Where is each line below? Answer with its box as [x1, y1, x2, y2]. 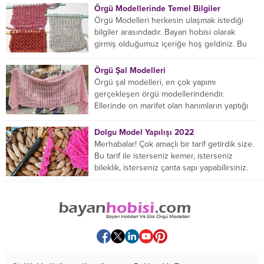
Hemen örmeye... [94, 174, 156, 185]
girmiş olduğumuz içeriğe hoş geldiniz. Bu [94, 39, 247, 49]
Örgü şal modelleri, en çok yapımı [94, 77, 216, 88]
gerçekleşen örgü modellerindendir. [94, 89, 225, 100]
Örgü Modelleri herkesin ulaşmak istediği [94, 15, 243, 26]
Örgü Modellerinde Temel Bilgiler [94, 4, 220, 14]
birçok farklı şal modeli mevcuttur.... [94, 113, 220, 123]
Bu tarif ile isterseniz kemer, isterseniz [94, 151, 233, 161]
